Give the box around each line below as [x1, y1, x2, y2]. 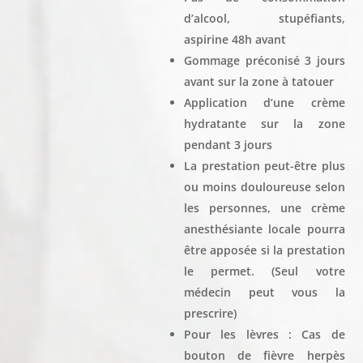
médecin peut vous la [184, 284, 345, 300]
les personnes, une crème [184, 200, 345, 216]
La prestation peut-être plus [184, 158, 345, 173]
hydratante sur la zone [184, 116, 345, 131]
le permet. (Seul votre [184, 263, 345, 279]
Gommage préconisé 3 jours [184, 53, 345, 68]
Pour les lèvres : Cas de [184, 327, 345, 342]
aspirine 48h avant [184, 32, 287, 47]
